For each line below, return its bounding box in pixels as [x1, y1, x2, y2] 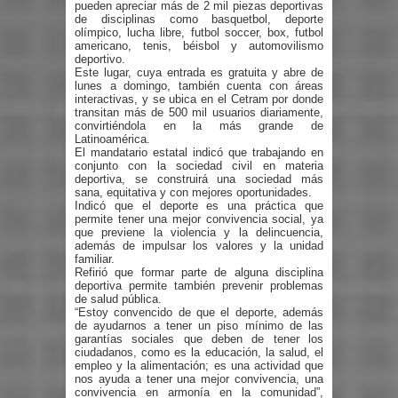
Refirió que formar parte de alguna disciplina [75, 265, 323, 279]
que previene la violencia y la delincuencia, [75, 225, 323, 239]
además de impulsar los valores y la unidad [75, 238, 323, 252]
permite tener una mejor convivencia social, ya [75, 211, 323, 226]
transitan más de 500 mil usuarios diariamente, [75, 105, 323, 119]
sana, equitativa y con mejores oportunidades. [75, 185, 312, 199]
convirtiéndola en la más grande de [75, 118, 323, 132]
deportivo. [75, 52, 125, 66]
